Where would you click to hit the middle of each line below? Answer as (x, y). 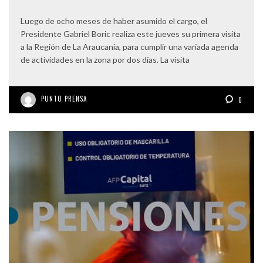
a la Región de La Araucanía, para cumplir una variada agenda (129, 46)
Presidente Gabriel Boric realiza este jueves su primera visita (131, 33)
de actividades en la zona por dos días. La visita (105, 59)
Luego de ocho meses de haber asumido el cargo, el (114, 21)
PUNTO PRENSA (64, 98)
